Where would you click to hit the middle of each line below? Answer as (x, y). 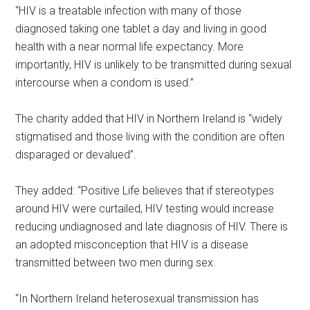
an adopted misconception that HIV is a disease (132, 244)
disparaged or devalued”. (76, 154)
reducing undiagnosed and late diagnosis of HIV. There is (152, 226)
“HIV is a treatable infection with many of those (129, 10)
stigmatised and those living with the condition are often (150, 136)
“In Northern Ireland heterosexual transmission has (137, 298)
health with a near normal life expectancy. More (130, 46)
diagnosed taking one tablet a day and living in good (141, 28)
